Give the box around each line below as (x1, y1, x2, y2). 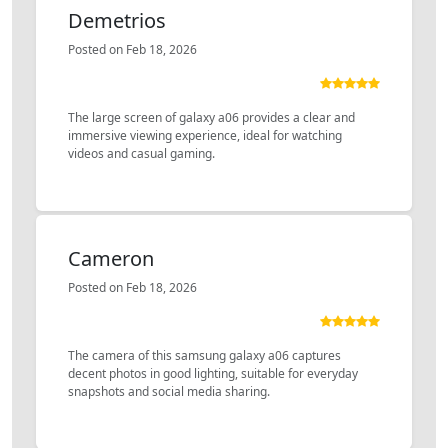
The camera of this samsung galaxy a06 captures (68, 346, 341, 364)
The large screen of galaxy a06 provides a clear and (68, 108, 355, 126)
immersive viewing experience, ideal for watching (68, 126, 342, 144)
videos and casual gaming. (68, 144, 215, 162)
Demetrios (68, 6, 166, 34)
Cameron (68, 244, 154, 272)
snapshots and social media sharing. (68, 382, 270, 400)
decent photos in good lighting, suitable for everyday (68, 364, 358, 382)
